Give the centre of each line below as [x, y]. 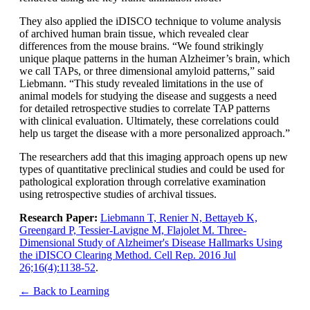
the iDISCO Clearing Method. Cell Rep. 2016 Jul [128, 255]
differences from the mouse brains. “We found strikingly [142, 46]
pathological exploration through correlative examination [143, 181]
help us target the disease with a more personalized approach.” [155, 133]
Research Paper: [58, 217]
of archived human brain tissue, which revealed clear [134, 33]
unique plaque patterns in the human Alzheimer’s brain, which [155, 58]
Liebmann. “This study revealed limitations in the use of [141, 83]
